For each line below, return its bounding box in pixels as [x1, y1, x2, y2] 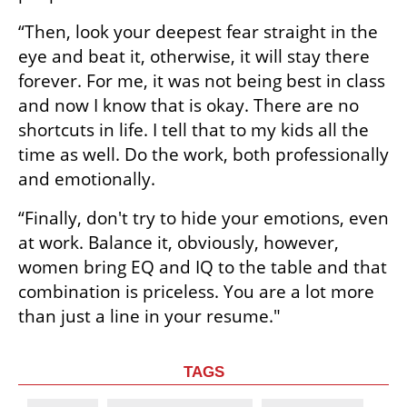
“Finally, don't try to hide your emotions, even [18, 206, 389, 231]
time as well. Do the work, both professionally [18, 143, 389, 167]
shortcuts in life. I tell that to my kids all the [18, 118, 369, 143]
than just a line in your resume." [18, 304, 281, 329]
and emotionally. [18, 167, 160, 192]
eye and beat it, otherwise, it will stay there [18, 45, 370, 69]
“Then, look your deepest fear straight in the [18, 20, 378, 45]
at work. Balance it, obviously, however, [18, 231, 339, 255]
